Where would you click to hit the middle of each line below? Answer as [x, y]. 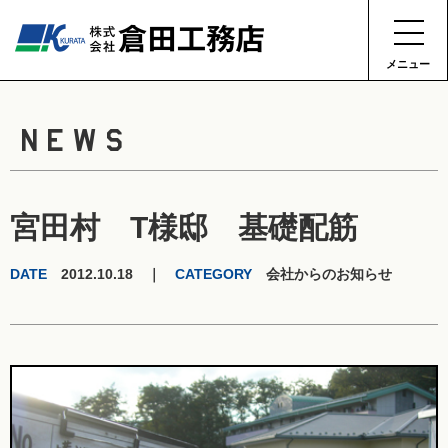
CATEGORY [213, 274]
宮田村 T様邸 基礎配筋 [184, 227]
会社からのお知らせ [322, 274]
